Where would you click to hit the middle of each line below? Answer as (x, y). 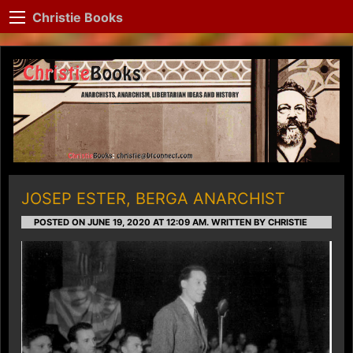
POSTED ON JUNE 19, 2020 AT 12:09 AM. (121, 222)
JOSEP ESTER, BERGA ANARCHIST (153, 198)
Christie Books (78, 17)
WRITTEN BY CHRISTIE (258, 222)
